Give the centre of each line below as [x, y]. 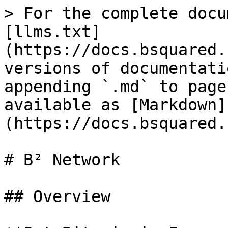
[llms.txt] [52, 32]
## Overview [57, 196]
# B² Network [62, 160]
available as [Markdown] [115, 105]
